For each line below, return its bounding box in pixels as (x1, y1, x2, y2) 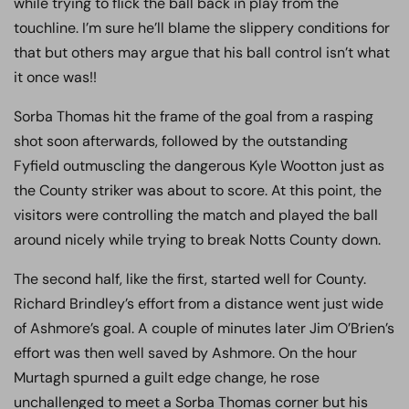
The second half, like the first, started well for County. (14, 269, 366, 288)
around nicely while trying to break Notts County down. (14, 230, 381, 249)
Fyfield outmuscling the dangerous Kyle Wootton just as (14, 156, 384, 175)
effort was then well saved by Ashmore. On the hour (14, 343, 357, 362)
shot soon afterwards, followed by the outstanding (14, 131, 348, 151)
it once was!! (14, 68, 97, 87)
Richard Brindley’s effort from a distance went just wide (14, 294, 383, 313)
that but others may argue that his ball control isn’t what (14, 43, 390, 62)
